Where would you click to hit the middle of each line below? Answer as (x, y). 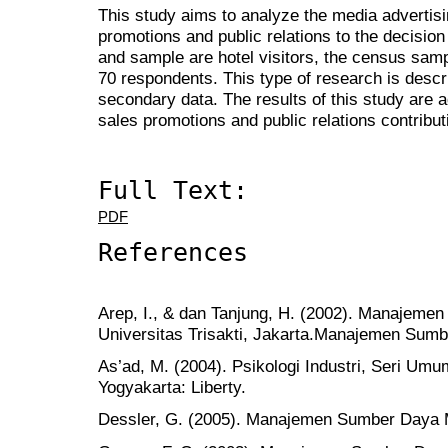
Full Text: (173, 190)
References (173, 252)
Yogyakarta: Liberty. (172, 387)
